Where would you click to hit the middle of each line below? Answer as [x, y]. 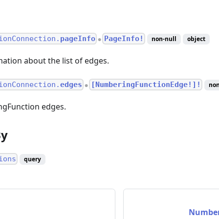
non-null [164, 39]
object [196, 39]
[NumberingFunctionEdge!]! [146, 85]
